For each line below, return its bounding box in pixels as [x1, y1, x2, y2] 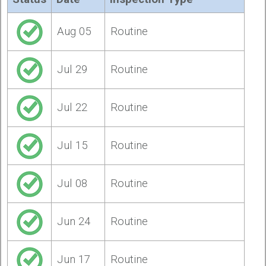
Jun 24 [57, 214, 91, 228]
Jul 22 [57, 100, 88, 114]
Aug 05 [57, 24, 91, 38]
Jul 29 [57, 62, 88, 76]
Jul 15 [57, 138, 88, 152]
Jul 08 [57, 176, 88, 190]
